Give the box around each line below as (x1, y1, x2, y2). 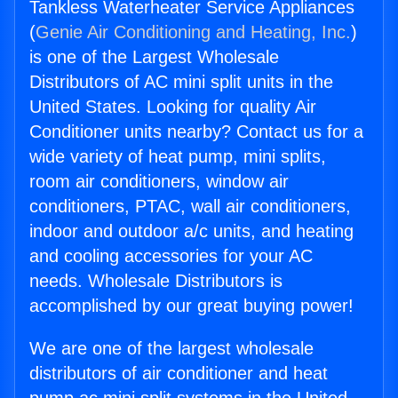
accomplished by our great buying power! (29, 296, 354, 316)
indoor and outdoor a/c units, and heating (29, 221, 354, 242)
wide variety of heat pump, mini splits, (29, 147, 326, 167)
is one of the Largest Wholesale (29, 47, 279, 68)
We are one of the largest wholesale (29, 338, 314, 359)
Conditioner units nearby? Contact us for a (29, 122, 363, 142)
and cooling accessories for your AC (29, 246, 313, 267)
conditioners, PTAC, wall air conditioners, (29, 196, 351, 217)
